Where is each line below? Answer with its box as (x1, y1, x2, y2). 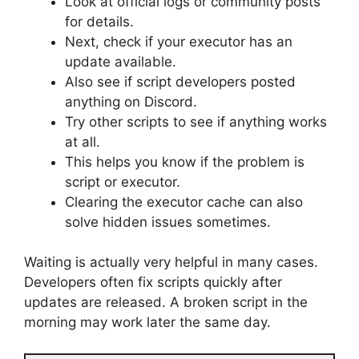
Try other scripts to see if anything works (65, 113, 327, 130)
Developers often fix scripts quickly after (24, 274, 282, 290)
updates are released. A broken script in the (24, 294, 308, 310)
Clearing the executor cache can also (65, 193, 303, 210)
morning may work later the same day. (24, 314, 271, 330)
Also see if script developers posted (65, 73, 296, 90)
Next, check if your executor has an (65, 33, 292, 50)
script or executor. (65, 173, 180, 190)
